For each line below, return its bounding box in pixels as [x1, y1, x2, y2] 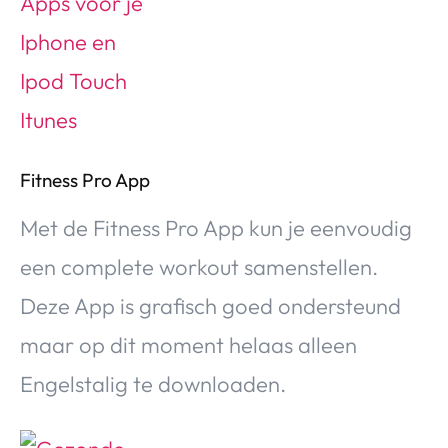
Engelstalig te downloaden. [20, 369, 286, 398]
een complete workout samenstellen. [20, 252, 378, 281]
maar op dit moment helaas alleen [20, 330, 357, 359]
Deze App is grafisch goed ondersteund [20, 291, 401, 320]
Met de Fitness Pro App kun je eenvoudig [20, 213, 412, 242]
